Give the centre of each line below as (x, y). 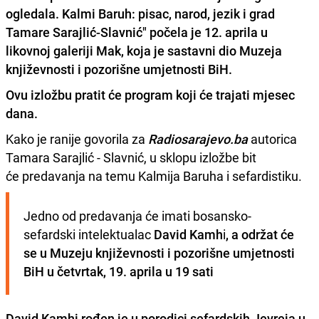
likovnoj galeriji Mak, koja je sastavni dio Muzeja (144, 50)
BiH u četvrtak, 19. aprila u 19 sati (119, 271)
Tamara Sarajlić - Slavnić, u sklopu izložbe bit (131, 157)
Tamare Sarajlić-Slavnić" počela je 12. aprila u (137, 32)
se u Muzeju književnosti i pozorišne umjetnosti (159, 252)
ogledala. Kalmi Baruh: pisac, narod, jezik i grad (140, 13)
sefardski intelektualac (89, 234)
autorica (274, 138)
